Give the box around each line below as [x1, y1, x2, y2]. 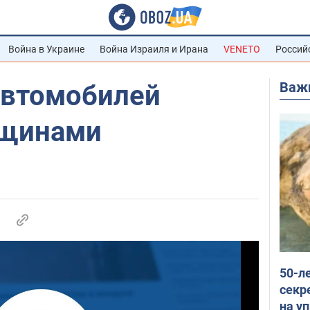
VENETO [224, 44, 260, 55]
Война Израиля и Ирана [100, 44, 208, 55]
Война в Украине [8, 44, 84, 55]
